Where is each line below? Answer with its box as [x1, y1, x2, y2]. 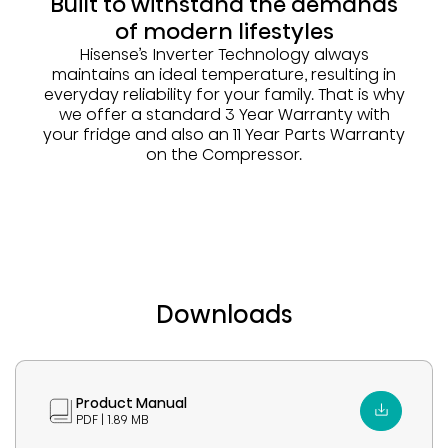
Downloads [156, 298, 292, 332]
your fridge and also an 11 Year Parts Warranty [43, 123, 405, 147]
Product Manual [76, 393, 187, 414]
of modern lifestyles [114, 16, 334, 48]
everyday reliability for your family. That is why [43, 83, 405, 107]
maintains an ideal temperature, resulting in [52, 63, 396, 87]
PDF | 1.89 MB [76, 411, 149, 429]
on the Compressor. [146, 143, 302, 167]
